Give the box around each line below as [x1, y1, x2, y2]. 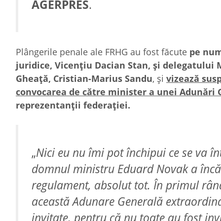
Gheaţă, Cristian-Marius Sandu [16, 73, 152, 84]
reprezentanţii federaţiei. [16, 99, 130, 111]
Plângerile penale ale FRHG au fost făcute [16, 46, 189, 58]
